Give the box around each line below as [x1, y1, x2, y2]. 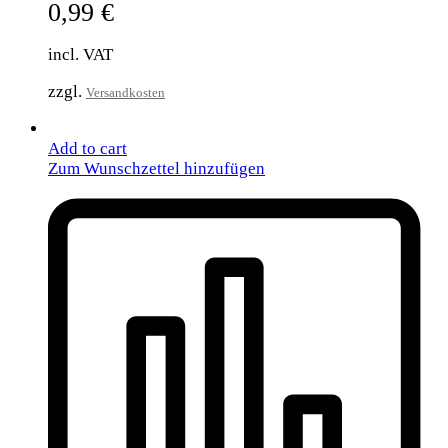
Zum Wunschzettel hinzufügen [48, 159, 265, 179]
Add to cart [48, 139, 127, 159]
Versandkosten [86, 85, 165, 101]
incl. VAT [48, 45, 113, 65]
